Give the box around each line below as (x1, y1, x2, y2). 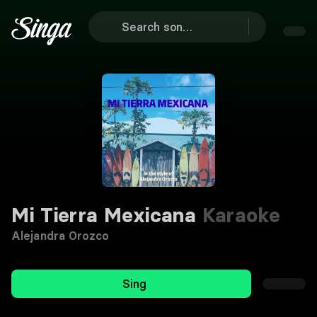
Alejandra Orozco (11, 229, 110, 243)
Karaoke (196, 203, 281, 227)
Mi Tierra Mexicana (11, 203, 197, 227)
